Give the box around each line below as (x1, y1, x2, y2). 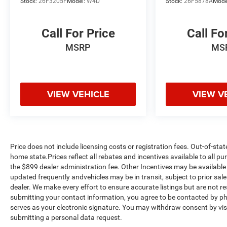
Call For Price (41, 26, 115, 41)
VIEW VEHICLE (47, 87, 109, 101)
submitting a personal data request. (10, 213, 122, 221)
